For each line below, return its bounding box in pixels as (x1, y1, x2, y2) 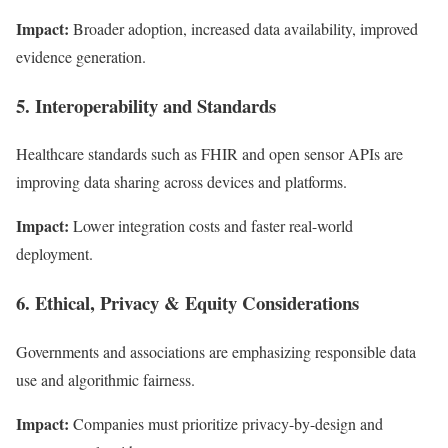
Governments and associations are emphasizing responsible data (16, 340, 416, 362)
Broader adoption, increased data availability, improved (69, 18, 418, 39)
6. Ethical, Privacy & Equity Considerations (16, 289, 359, 317)
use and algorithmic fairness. (16, 368, 195, 390)
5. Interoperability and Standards (16, 91, 276, 119)
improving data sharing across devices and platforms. (16, 171, 347, 193)
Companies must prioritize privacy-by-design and (69, 412, 383, 434)
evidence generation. (16, 46, 146, 67)
